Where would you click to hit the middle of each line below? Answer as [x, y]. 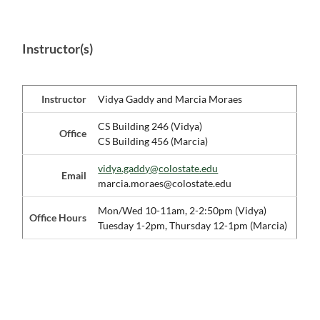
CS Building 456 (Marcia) [153, 141]
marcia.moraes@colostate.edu [165, 183]
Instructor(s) [58, 49]
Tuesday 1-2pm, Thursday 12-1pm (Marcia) [193, 225]
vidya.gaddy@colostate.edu [158, 168]
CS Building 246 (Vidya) [150, 126]
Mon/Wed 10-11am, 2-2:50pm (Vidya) [182, 210]
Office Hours [58, 217]
